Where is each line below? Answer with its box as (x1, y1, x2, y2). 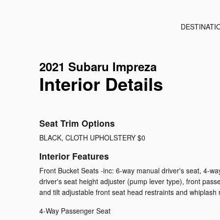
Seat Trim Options (39, 117, 115, 130)
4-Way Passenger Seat (39, 206, 110, 216)
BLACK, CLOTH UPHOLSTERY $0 (39, 133, 145, 143)
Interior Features (39, 150, 109, 163)
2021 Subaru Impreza (39, 58, 157, 75)
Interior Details (39, 71, 163, 97)
